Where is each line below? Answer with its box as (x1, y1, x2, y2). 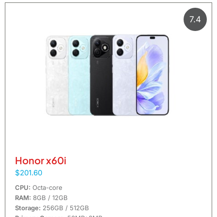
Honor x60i (15, 154, 66, 167)
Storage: (15, 204, 41, 212)
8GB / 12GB (31, 194, 68, 202)
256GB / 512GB (41, 204, 89, 212)
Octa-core (31, 184, 62, 192)
